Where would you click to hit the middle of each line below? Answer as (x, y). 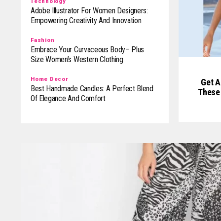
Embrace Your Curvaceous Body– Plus (88, 50)
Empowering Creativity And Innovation (86, 21)
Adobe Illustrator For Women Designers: (89, 11)
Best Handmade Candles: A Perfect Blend (92, 89)
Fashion (43, 40)
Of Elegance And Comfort (68, 99)
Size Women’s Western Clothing (77, 60)
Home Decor (50, 79)
